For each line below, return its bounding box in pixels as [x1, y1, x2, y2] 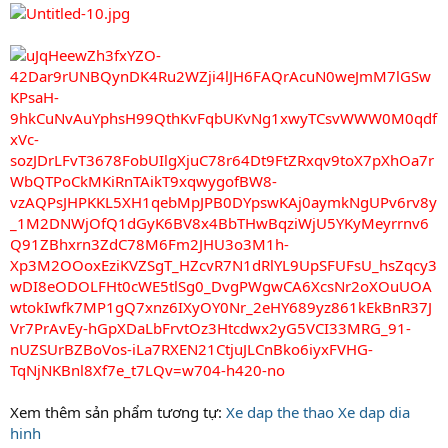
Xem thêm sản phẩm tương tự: [10, 401, 226, 422]
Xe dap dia [338, 401, 410, 422]
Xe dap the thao [226, 401, 334, 422]
